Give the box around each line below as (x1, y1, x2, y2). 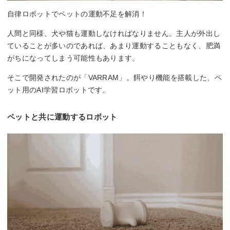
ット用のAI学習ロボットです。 (7, 85, 110, 94)
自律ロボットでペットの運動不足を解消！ (7, 9, 147, 18)
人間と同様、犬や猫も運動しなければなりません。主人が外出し (7, 29, 221, 37)
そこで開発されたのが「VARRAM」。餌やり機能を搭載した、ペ (7, 73, 222, 82)
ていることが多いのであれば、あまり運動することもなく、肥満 (7, 41, 221, 50)
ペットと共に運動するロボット (7, 112, 118, 121)
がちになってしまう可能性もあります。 (7, 53, 140, 62)
